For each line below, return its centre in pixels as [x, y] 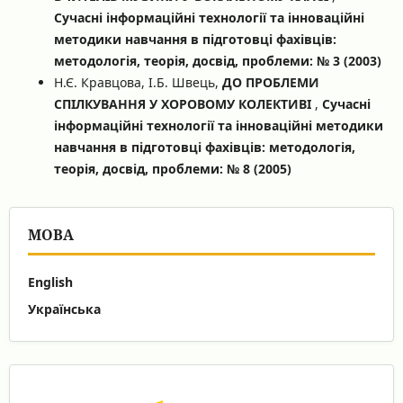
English [50, 282]
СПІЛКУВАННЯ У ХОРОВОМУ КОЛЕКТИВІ [184, 103]
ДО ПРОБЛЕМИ [270, 82]
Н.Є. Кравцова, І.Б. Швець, [138, 82]
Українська [64, 309]
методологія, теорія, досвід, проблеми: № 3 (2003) [217, 60]
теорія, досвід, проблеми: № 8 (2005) [172, 168]
